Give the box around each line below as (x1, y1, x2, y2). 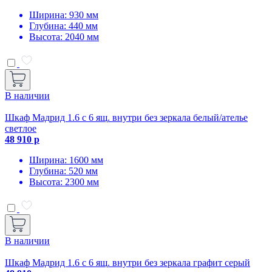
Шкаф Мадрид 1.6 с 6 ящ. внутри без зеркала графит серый (5, 257, 250, 268)
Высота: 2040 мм (29, 31, 99, 42)
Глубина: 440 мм (29, 20, 98, 31)
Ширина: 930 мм (29, 9, 98, 20)
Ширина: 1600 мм (29, 154, 103, 165)
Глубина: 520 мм (29, 165, 98, 176)
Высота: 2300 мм (29, 176, 99, 187)
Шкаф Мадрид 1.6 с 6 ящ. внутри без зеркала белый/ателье (5, 112, 248, 123)
